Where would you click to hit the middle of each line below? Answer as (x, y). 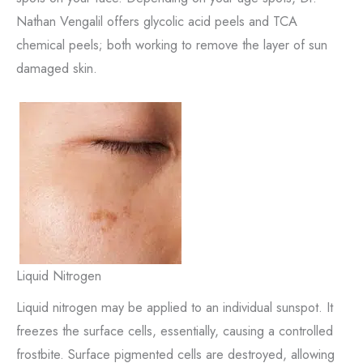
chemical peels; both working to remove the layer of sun (172, 45)
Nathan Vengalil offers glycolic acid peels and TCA (157, 21)
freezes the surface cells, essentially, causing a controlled (175, 330)
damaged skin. (57, 68)
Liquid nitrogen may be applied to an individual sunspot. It (175, 307)
